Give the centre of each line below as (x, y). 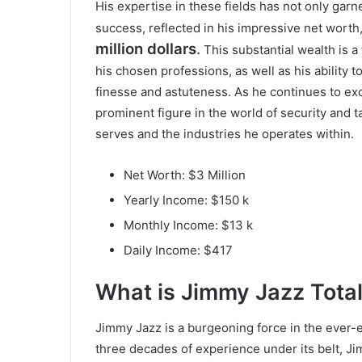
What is (138, 292)
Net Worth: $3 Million (185, 175)
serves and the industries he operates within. (225, 133)
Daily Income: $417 (178, 250)
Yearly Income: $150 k (186, 200)
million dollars (146, 48)
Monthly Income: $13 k (188, 225)
